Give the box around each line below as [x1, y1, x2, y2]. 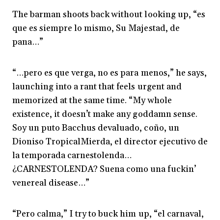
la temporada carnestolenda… [12, 150, 132, 162]
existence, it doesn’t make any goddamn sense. [12, 109, 197, 120]
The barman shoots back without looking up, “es [12, 9, 205, 21]
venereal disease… [12, 177, 86, 189]
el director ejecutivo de [114, 136, 208, 148]
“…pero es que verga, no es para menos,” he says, [12, 67, 207, 79]
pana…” [12, 36, 44, 48]
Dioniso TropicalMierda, [12, 136, 115, 148]
